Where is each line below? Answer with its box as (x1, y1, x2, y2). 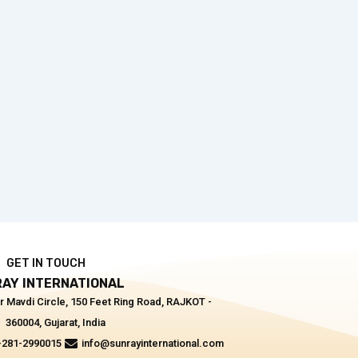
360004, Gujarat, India (6, 316, 106, 329)
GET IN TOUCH (6, 257, 86, 271)
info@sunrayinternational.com (81, 337, 224, 350)
